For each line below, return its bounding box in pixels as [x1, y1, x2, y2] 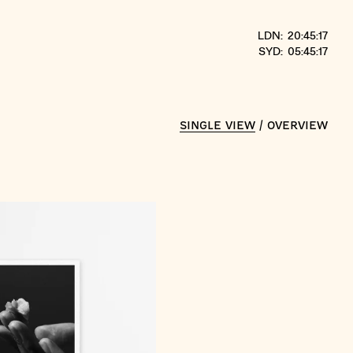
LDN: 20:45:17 [257, 29, 328, 43]
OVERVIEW [267, 121, 328, 132]
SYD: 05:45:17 [258, 45, 328, 58]
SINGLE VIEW [180, 121, 255, 132]
